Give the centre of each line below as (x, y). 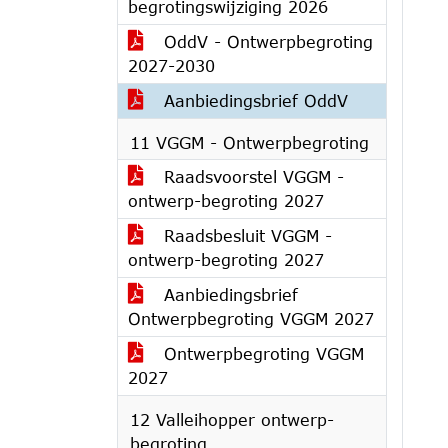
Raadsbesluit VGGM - (245, 235)
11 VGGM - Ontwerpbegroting (249, 142)
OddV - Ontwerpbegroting (265, 41)
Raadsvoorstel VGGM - (251, 176)
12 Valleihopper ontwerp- (232, 419)
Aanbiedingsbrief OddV (253, 100)
